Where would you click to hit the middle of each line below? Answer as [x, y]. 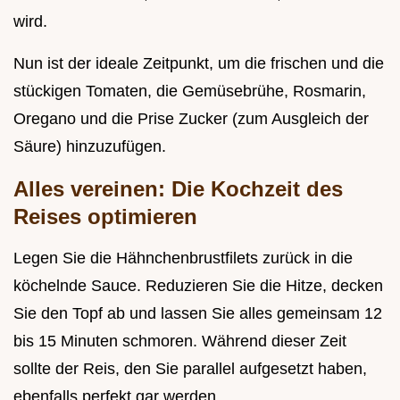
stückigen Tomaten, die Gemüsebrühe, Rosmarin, [190, 91]
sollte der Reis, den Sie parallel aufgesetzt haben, [190, 368]
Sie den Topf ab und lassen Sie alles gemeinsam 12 [198, 313]
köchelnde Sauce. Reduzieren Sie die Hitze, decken [198, 285]
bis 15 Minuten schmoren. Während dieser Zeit [180, 341]
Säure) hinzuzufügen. [90, 146]
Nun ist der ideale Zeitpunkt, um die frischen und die [199, 63]
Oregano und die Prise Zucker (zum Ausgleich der [191, 118]
